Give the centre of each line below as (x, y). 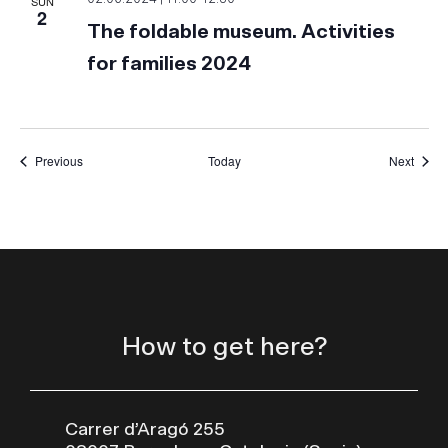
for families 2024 (169, 64)
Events (100, 160)
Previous (58, 161)
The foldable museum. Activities (241, 32)
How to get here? (224, 347)
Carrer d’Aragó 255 (145, 430)
